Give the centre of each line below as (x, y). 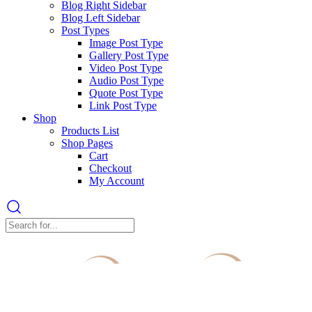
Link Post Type (123, 105)
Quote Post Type (126, 93)
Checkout (110, 168)
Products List (90, 130)
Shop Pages (87, 143)
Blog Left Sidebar (101, 17)
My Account (117, 180)
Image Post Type (126, 42)
